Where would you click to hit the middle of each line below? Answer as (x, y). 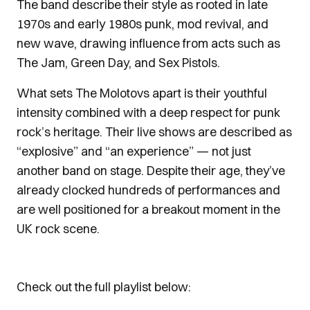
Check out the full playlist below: (104, 287)
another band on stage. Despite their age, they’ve (151, 171)
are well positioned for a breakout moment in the (148, 209)
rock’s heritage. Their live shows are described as (154, 132)
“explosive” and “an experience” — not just (134, 151)
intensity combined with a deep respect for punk (148, 112)
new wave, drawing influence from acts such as (148, 43)
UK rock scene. (58, 229)
